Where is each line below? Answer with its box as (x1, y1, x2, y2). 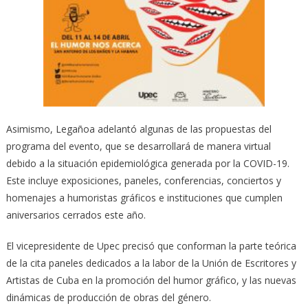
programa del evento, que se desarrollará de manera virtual (5, 139, 271, 153)
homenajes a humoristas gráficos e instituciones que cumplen (5, 190, 283, 204)
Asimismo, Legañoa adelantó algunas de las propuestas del (5, 122, 272, 135)
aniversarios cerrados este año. (5, 208, 146, 221)
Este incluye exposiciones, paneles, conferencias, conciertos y (5, 173, 281, 187)
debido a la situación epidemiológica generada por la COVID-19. (5, 156, 289, 170)
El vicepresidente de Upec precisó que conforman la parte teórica (5, 239, 296, 252)
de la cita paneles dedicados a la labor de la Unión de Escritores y (5, 256, 296, 269)
